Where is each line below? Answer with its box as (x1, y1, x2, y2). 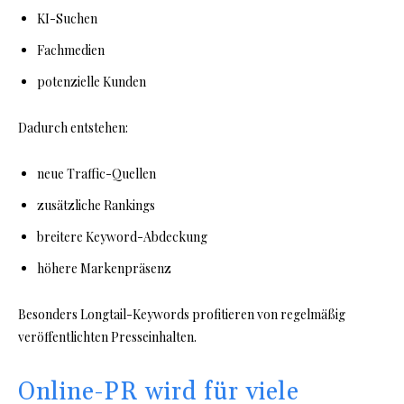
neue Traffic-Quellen (37, 165, 156, 183)
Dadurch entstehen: (18, 119, 128, 137)
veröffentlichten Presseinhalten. (18, 328, 197, 346)
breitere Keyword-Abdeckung (37, 228, 207, 246)
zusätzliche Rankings (37, 197, 155, 215)
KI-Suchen (37, 10, 97, 28)
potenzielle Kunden (37, 73, 146, 91)
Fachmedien (37, 41, 105, 60)
